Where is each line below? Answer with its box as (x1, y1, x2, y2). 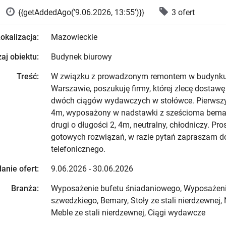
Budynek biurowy (50, 52, 112, 62)
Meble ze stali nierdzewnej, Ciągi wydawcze (50, 208, 205, 217)
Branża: (11, 184, 39, 193)
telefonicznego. (50, 144, 105, 154)
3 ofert (172, 8, 195, 17)
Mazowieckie (50, 32, 97, 42)
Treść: (16, 72, 39, 81)
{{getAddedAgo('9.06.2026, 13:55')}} (18, 8, 144, 17)
